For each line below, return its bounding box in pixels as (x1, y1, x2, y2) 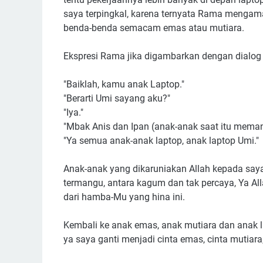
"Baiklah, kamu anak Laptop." (63, 79, 184, 90)
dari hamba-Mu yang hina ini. (63, 191, 187, 203)
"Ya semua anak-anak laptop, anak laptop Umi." (63, 135, 259, 146)
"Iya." (63, 107, 83, 118)
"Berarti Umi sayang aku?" (63, 93, 170, 104)
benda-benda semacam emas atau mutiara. (63, 22, 244, 33)
